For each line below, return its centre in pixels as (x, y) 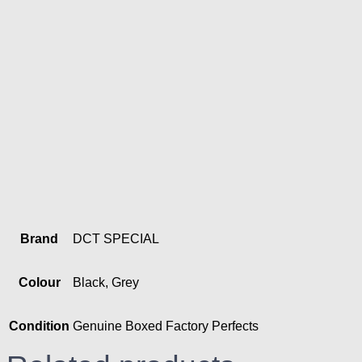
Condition (39, 326)
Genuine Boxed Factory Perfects (166, 326)
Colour (39, 282)
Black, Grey (106, 282)
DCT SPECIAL (116, 238)
